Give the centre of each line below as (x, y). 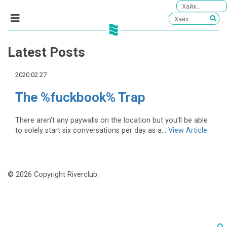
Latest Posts (46, 52)
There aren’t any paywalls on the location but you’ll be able (111, 120)
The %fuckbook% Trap (80, 98)
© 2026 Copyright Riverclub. (53, 175)
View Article (188, 130)
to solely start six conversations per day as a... (92, 130)
